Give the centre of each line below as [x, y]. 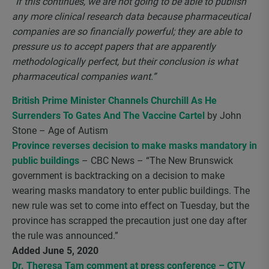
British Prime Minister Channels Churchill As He [114, 101]
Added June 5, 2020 [55, 251]
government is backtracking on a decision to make [118, 176]
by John [223, 116]
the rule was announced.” [65, 236]
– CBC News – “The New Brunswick [156, 161]
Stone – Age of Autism [60, 131]
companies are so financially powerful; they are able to [127, 32]
